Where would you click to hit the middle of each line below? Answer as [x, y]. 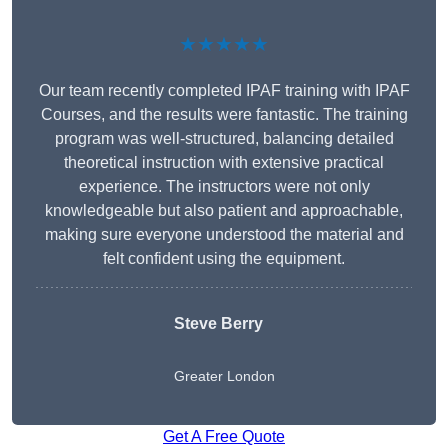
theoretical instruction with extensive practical [224, 163]
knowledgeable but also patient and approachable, [224, 211]
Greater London [224, 376]
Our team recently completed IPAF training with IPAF [224, 91]
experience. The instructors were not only [224, 187]
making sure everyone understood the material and [224, 235]
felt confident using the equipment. [224, 259]
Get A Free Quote [224, 437]
